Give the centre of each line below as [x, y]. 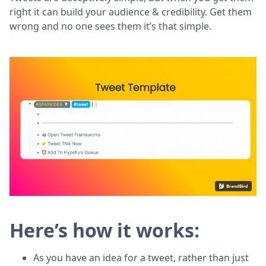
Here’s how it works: [104, 230]
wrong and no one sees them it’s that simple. [110, 26]
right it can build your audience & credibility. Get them [131, 12]
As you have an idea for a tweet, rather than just [141, 257]
